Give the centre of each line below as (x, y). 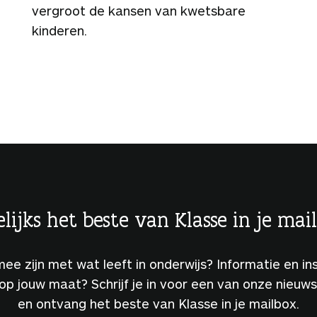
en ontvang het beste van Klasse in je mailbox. (158, 303)
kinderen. (59, 30)
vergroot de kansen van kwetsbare (139, 10)
